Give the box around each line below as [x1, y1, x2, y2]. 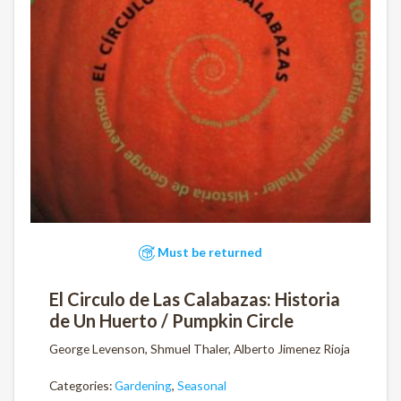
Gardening [115, 378, 172, 394]
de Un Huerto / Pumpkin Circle [49, 309, 294, 331]
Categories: [49, 378, 115, 394]
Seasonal [177, 378, 226, 394]
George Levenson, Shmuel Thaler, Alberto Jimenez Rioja [49, 340, 350, 356]
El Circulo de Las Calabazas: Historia [49, 287, 340, 310]
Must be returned [155, 243, 262, 260]
